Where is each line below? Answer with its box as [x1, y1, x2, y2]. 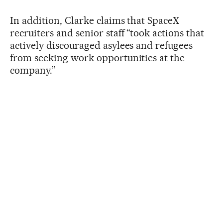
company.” [10, 64, 56, 76]
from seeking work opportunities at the [10, 51, 185, 64]
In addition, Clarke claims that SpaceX [10, 14, 180, 26]
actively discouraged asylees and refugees [10, 39, 193, 51]
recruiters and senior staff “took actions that [10, 26, 205, 39]
